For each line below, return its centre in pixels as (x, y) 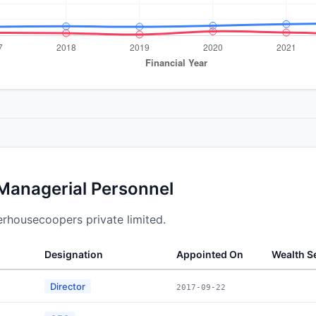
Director (68, 286)
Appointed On (210, 254)
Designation (74, 254)
